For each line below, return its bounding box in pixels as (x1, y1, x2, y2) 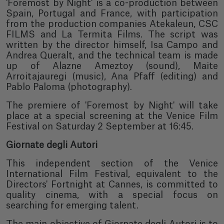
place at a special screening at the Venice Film (6, 112, 218, 120)
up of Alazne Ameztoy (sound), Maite (6, 62, 218, 70)
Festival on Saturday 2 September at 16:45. (6, 122, 193, 131)
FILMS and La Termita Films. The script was (6, 30, 218, 39)
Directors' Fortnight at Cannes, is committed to (6, 180, 218, 189)
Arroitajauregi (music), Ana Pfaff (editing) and (6, 72, 218, 81)
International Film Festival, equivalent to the (6, 170, 218, 178)
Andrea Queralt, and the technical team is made (6, 51, 218, 60)
